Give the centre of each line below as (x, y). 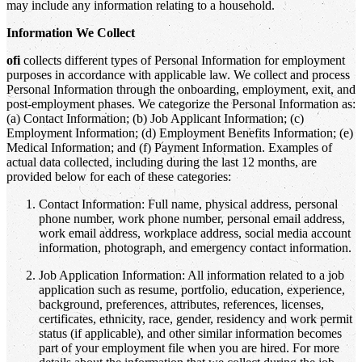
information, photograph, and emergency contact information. (195, 247)
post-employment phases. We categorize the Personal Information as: (181, 103)
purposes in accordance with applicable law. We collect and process (178, 74)
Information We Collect (71, 32)
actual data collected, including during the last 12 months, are (162, 162)
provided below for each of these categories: (119, 176)
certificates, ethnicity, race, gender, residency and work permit (196, 318)
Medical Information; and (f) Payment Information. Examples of (169, 147)
